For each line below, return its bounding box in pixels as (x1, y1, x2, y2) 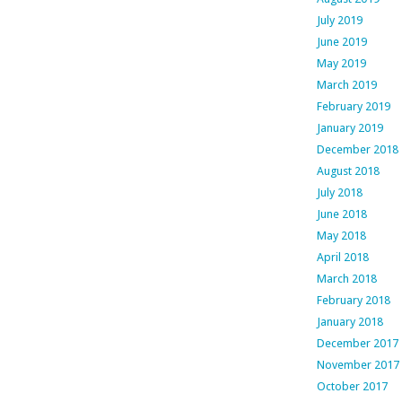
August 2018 (316, 164, 380, 179)
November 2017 (316, 358, 399, 372)
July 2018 (316, 186, 363, 200)
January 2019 (316, 121, 383, 135)
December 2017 (316, 336, 398, 351)
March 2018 (316, 272, 377, 286)
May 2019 (316, 57, 366, 71)
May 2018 (316, 229, 366, 243)
